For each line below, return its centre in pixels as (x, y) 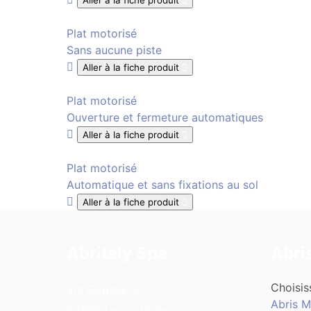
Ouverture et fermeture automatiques (165, 118)
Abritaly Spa (117, 253)
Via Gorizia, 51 (104, 290)
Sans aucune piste (114, 50)
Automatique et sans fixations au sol (162, 185)
